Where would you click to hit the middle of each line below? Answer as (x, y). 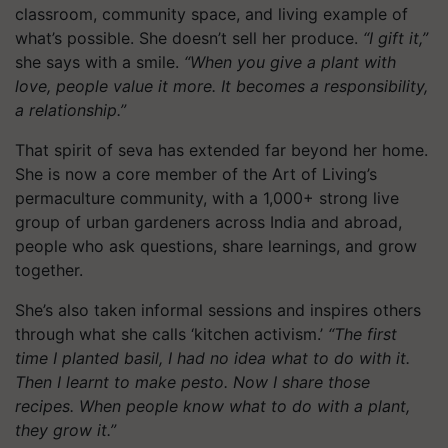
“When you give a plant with (290, 62)
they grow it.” (65, 430)
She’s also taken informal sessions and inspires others (218, 310)
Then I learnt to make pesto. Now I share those (192, 382)
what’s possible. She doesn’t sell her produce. (189, 38)
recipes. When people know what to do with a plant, (212, 406)
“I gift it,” (395, 38)
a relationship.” (70, 110)
